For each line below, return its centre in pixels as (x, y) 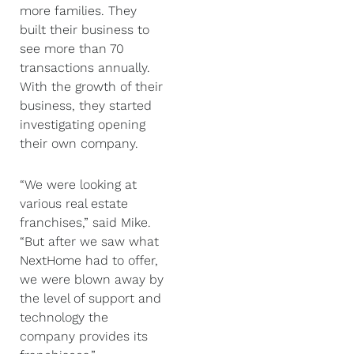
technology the (64, 317)
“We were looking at (78, 184)
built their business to (85, 29)
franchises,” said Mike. (85, 222)
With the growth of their (91, 86)
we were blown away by (92, 279)
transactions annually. (85, 67)
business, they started (86, 105)
